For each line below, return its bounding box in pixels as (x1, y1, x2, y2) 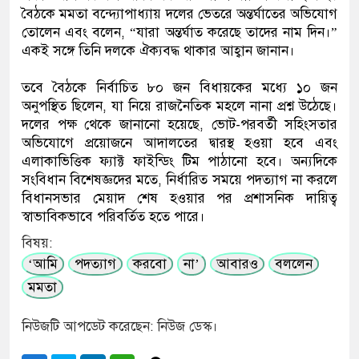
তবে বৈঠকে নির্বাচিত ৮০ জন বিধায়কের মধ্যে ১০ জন (22, 79, 337, 97)
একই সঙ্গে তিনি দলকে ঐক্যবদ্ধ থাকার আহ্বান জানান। (22, 42, 295, 60)
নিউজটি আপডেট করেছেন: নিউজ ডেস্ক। (22, 318, 218, 336)
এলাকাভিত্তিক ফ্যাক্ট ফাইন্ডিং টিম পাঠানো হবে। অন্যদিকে (22, 153, 337, 171)
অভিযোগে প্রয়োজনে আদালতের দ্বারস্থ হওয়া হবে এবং (22, 135, 337, 152)
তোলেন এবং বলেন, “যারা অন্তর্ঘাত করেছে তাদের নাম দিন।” (22, 24, 337, 42)
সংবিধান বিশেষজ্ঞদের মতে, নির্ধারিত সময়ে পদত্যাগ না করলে (22, 171, 337, 189)
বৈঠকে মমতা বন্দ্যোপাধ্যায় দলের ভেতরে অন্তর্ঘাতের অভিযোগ (22, 6, 337, 23)
